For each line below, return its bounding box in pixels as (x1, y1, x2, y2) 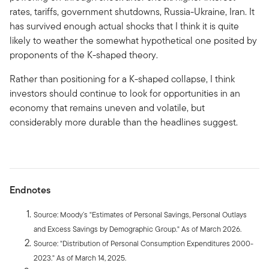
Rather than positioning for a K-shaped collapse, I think (10, 72, 235, 86)
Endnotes (10, 183, 50, 198)
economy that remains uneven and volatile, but (10, 101, 205, 115)
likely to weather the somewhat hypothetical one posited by (10, 34, 257, 48)
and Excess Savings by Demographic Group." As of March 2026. (34, 223, 241, 235)
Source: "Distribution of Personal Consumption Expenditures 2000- (34, 238, 253, 250)
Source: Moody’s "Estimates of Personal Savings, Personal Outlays (34, 209, 247, 221)
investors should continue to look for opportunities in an (10, 86, 240, 101)
